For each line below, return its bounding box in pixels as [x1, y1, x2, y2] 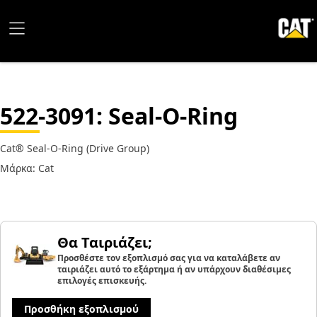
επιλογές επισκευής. [57, 275, 146, 287]
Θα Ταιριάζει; [57, 233, 152, 252]
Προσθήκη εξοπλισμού [24, 302, 139, 316]
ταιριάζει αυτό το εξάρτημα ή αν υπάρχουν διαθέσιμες [57, 263, 291, 275]
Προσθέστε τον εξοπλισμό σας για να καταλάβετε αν [57, 252, 280, 264]
